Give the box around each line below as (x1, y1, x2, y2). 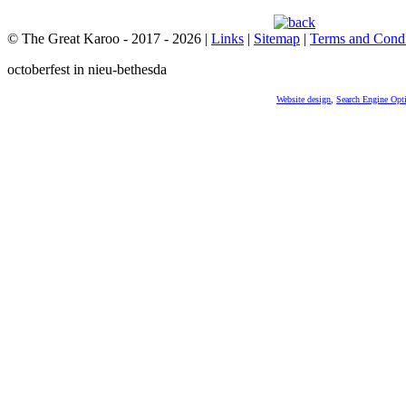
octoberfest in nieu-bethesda (7, 62, 167, 77)
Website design (276, 94, 331, 104)
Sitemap (254, 31, 300, 46)
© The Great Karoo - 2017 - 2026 (7, 31, 205, 46)
